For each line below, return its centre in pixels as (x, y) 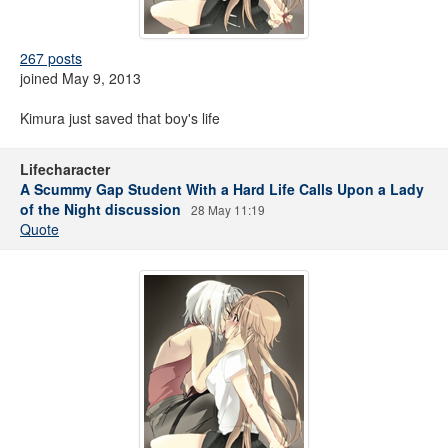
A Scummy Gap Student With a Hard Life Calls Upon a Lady (222, 189)
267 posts (51, 58)
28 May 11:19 (228, 209)
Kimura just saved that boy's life (120, 118)
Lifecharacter (65, 169)
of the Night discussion (100, 209)
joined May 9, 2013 (80, 78)
